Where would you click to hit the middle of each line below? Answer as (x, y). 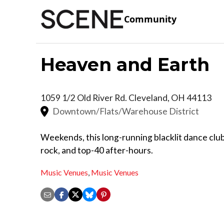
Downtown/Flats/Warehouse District (126, 111)
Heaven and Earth (125, 64)
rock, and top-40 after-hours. (97, 150)
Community (150, 19)
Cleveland (148, 97)
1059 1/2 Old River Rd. (84, 97)
